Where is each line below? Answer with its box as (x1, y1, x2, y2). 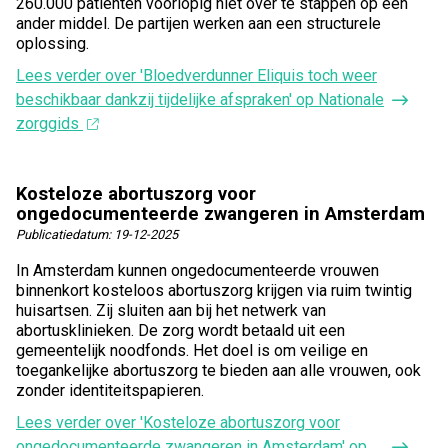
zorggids (16, 114, 83, 134)
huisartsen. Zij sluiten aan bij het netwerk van (16, 301, 326, 321)
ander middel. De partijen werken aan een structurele (16, 14, 381, 34)
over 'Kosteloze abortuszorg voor (105, 413, 340, 433)
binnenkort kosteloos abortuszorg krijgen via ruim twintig (16, 281, 412, 301)
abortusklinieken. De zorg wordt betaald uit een (16, 321, 345, 341)
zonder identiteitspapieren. (16, 381, 204, 401)
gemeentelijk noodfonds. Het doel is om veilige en (16, 341, 368, 361)
